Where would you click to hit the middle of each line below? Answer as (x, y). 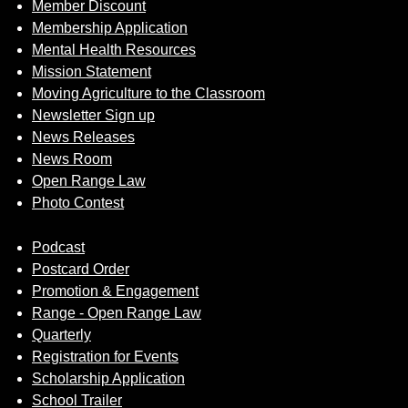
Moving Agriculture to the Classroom (148, 93)
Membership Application (110, 28)
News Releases (83, 137)
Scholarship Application (108, 378)
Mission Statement (92, 71)
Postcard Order (81, 269)
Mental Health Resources (114, 50)
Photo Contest (78, 203)
